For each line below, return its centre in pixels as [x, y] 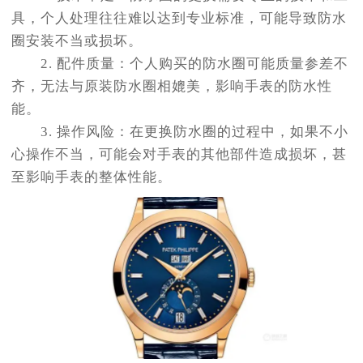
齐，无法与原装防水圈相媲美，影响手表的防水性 [172, 87]
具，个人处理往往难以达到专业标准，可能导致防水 [179, 19]
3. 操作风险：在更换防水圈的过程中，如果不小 [180, 132]
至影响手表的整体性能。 [92, 177]
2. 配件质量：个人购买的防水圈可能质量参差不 [180, 64]
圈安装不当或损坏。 [77, 41]
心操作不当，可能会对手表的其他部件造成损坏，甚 [179, 155]
